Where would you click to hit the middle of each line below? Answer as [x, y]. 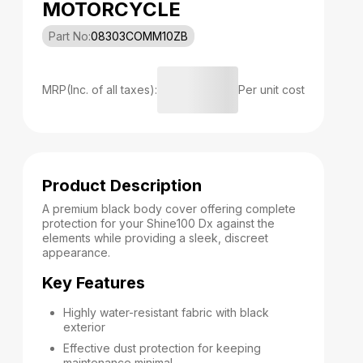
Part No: [70, 36]
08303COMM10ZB [139, 36]
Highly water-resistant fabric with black [166, 312]
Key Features [94, 283]
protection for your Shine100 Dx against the [158, 223]
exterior [84, 327]
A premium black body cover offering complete [169, 209]
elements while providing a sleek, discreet [155, 238]
